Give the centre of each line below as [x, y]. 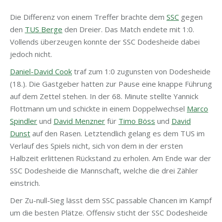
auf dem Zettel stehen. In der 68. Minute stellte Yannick [104, 96]
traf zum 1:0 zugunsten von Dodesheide [141, 71]
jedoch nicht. [31, 54]
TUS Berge [44, 29]
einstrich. [25, 183]
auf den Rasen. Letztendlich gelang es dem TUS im [117, 133]
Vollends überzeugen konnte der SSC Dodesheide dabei [105, 42]
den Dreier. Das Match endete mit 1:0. [128, 29]
